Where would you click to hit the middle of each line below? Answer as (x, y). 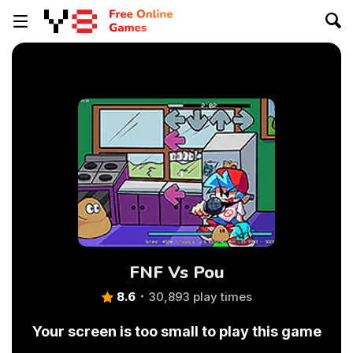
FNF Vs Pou (176, 273)
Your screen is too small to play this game (176, 331)
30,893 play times (200, 297)
